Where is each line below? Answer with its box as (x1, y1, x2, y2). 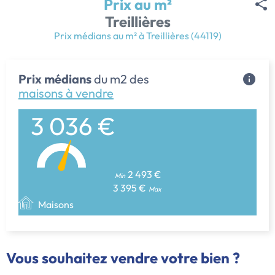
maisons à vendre (18, 85, 114, 101)
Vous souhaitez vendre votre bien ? (6, 249, 240, 268)
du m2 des (91, 71, 149, 87)
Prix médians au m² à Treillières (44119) (53, 29, 222, 42)
